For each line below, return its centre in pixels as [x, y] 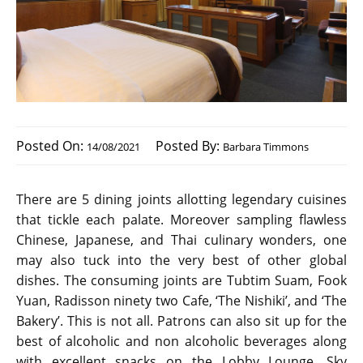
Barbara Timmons [266, 147]
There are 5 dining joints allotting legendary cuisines [181, 200]
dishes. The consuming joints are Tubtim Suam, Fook [181, 281]
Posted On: [51, 146]
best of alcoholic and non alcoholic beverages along [181, 342]
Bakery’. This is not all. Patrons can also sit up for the [181, 321]
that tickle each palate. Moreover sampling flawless [181, 220]
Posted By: [189, 146]
